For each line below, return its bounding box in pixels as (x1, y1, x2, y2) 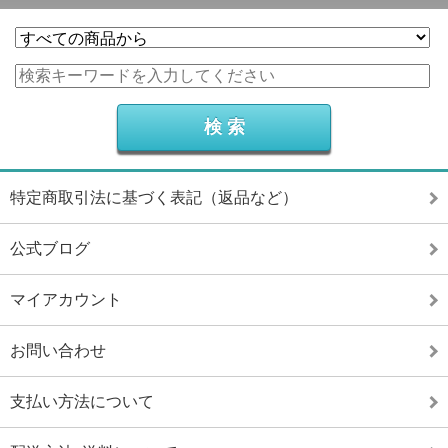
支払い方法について (10, 393, 154, 410)
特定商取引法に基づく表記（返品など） (10, 189, 298, 206)
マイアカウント (10, 291, 122, 308)
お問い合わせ (10, 342, 106, 359)
